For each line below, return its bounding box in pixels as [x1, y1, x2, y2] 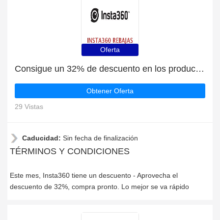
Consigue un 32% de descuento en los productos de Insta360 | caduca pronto [195, 64, 204, 74]
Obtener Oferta [86, 87, 134, 95]
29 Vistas [15, 103, 43, 110]
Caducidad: [22, 134, 63, 142]
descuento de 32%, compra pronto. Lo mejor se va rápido [10, 183, 189, 191]
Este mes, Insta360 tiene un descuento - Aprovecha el [10, 171, 178, 179]
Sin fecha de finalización [63, 134, 138, 142]
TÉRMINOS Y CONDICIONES [10, 146, 130, 156]
